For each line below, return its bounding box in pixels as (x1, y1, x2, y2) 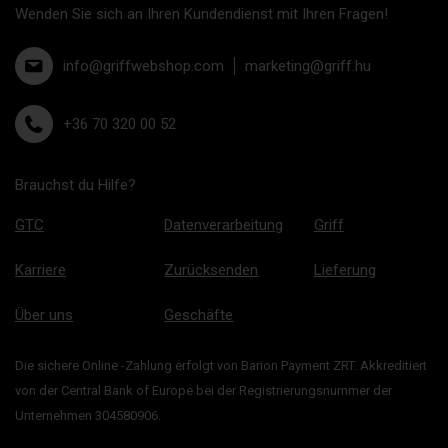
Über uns (15, 306, 73, 324)
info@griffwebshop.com (63, 57, 224, 75)
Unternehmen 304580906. (15, 408, 161, 423)
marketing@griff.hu (245, 57, 371, 75)
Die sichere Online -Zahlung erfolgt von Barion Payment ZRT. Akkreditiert (15, 358, 427, 373)
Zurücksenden (164, 261, 259, 279)
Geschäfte (164, 306, 234, 324)
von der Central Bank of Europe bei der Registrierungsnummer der (15, 383, 392, 398)
